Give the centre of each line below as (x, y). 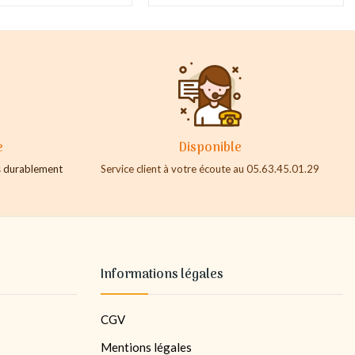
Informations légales (162, 275)
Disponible (210, 148)
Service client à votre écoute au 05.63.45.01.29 (210, 168)
